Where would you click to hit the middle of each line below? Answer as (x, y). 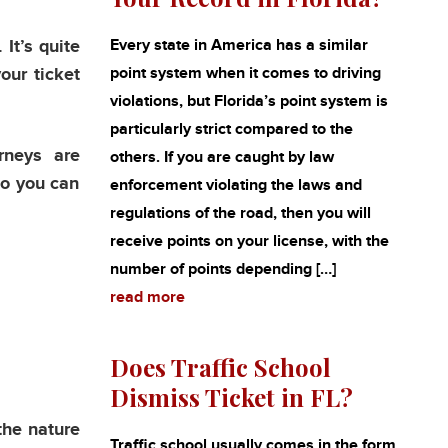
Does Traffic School (220, 367)
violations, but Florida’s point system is (248, 101)
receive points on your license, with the (249, 241)
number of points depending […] (222, 269)
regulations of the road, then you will (240, 213)
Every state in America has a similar (238, 45)
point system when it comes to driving (245, 73)
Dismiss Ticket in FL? (231, 397)
